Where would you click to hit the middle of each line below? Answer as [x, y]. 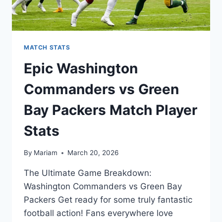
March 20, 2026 [93, 153]
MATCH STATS [47, 47]
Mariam [46, 153]
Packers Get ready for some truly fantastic [108, 200]
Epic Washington [81, 68]
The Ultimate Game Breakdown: [88, 173]
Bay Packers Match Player [111, 110]
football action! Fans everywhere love [98, 213]
